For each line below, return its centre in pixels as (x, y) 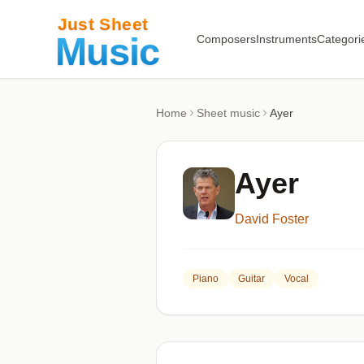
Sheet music (228, 113)
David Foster (272, 219)
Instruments (286, 39)
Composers (226, 39)
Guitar (251, 279)
